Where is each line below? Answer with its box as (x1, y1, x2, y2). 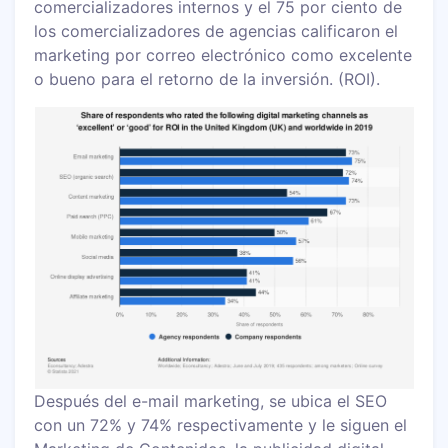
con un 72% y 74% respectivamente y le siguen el (34, 414, 408, 435)
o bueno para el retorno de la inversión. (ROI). (34, 68, 381, 89)
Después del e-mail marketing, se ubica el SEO (34, 390, 388, 411)
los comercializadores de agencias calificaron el (34, 20, 399, 41)
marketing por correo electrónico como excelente (34, 44, 413, 65)
